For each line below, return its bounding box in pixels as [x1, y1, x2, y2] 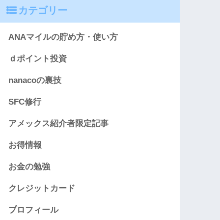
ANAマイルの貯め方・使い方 [8, 32, 118, 42]
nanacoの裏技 [8, 76, 62, 85]
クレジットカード [8, 184, 76, 193]
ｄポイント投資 [8, 54, 67, 64]
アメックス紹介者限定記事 [8, 119, 109, 129]
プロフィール [8, 205, 59, 215]
